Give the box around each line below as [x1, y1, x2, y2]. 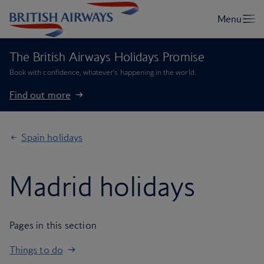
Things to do [9, 244, 63, 256]
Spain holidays [21, 131, 82, 143]
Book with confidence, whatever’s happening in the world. [9, 67, 196, 77]
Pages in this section [9, 219, 97, 231]
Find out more [9, 89, 71, 101]
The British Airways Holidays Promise [9, 49, 205, 64]
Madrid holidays [9, 170, 196, 203]
